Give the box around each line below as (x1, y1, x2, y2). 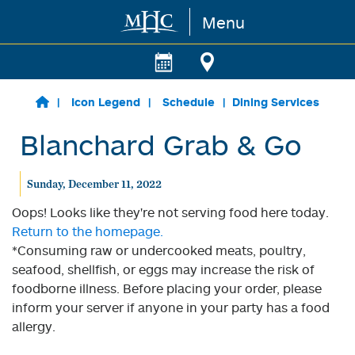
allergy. (12, 319, 55, 334)
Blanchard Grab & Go (20, 127, 302, 162)
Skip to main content (13, 14, 139, 30)
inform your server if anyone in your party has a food (12, 300, 330, 315)
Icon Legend (71, 95, 140, 109)
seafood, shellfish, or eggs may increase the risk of (12, 261, 315, 277)
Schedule (162, 95, 215, 109)
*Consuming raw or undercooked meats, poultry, (12, 242, 306, 258)
